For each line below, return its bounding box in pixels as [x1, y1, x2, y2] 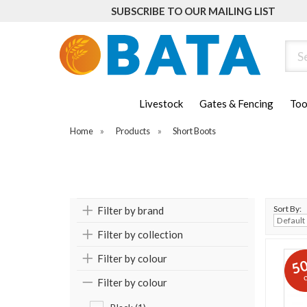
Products [116, 125, 151, 137]
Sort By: [273, 204, 302, 214]
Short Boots [173, 125, 217, 137]
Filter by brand [97, 204, 164, 217]
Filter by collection [97, 228, 183, 241]
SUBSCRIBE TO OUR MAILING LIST [111, 5, 275, 17]
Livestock [139, 97, 183, 110]
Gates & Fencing [199, 97, 273, 110]
